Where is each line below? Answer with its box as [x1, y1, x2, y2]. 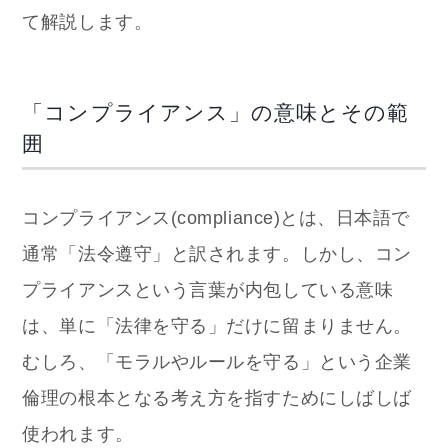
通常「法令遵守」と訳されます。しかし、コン [22, 243, 412, 264]
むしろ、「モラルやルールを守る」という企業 [22, 351, 412, 372]
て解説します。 [22, 11, 153, 32]
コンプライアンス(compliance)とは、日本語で [22, 207, 410, 228]
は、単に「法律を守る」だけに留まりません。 [22, 315, 412, 336]
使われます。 [22, 423, 134, 444]
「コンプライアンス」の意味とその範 [22, 100, 410, 124]
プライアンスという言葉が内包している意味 [22, 279, 394, 300]
